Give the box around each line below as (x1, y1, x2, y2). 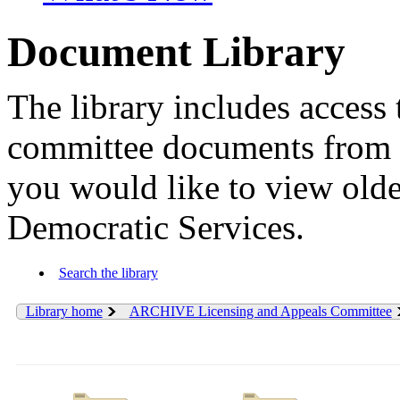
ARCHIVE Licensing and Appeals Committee (129, 304, 392, 320)
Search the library (58, 265, 158, 281)
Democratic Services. (7, 208, 304, 247)
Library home (25, 304, 103, 320)
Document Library (7, 29, 346, 76)
